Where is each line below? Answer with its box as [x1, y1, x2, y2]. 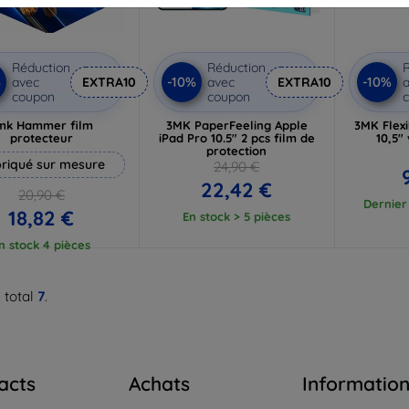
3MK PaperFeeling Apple [165, 117, 308, 132]
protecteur [9, 130, 73, 145]
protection [206, 142, 267, 158]
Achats [129, 371, 190, 395]
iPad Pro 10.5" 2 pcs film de [158, 130, 315, 145]
